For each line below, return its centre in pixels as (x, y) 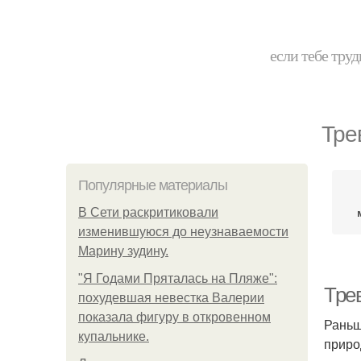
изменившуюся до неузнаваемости (183, 232)
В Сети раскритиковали (148, 212)
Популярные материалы (153, 185)
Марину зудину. (123, 251)
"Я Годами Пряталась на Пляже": (178, 278)
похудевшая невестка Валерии (171, 298)
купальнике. (114, 336)
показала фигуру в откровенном (174, 317)
